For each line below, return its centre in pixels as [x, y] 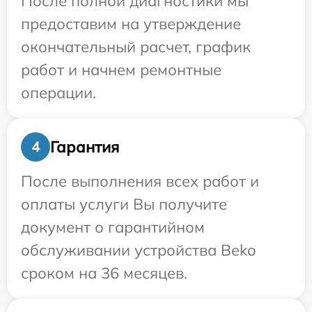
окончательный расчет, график [136, 47]
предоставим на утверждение [131, 24]
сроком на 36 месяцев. [104, 273]
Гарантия [85, 147]
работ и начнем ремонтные [121, 70]
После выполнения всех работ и [140, 181]
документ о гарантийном [113, 227]
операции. [58, 93]
